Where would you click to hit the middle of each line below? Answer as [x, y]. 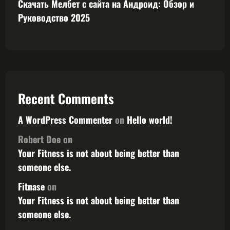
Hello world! [150, 120]
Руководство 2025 [54, 18]
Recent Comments [66, 99]
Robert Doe [39, 139]
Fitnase [31, 187]
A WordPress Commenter [65, 120]
